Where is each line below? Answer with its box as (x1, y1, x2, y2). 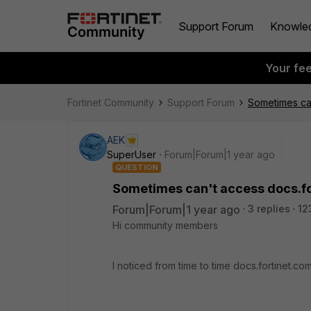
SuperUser (107, 149, 156, 160)
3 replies (248, 203, 290, 215)
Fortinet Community (67, 96, 154, 108)
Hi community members (112, 219, 218, 231)
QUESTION (115, 162, 158, 172)
